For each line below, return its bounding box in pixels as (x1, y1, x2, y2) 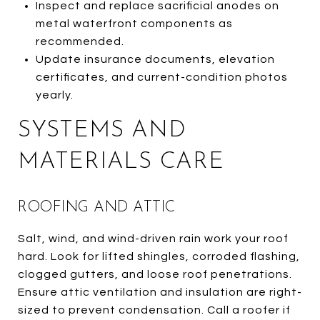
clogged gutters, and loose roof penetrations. (18, 268, 292, 280)
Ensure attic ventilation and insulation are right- (18, 286, 302, 298)
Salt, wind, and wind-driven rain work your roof (18, 232, 289, 244)
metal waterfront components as (35, 17, 233, 29)
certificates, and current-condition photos (35, 71, 288, 83)
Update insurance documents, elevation (35, 53, 275, 65)
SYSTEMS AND (18, 119, 186, 142)
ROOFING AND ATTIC (18, 199, 176, 215)
